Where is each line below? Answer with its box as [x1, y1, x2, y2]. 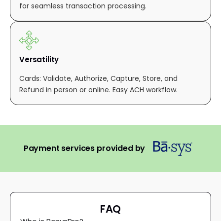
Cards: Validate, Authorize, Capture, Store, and [19, 74, 178, 83]
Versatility [19, 54, 59, 65]
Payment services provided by [23, 143, 146, 154]
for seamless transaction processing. [19, 1, 147, 11]
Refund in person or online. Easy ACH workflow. [19, 85, 178, 95]
